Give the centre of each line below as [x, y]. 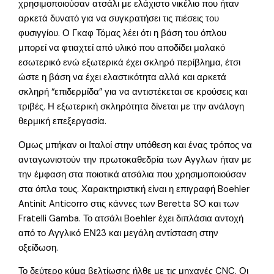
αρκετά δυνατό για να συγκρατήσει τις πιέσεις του [119, 19]
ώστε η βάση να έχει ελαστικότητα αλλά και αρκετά [123, 77]
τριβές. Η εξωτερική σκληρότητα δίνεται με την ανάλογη [131, 107]
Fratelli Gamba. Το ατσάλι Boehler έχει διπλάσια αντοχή [131, 218]
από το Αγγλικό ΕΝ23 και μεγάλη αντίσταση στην [119, 233]
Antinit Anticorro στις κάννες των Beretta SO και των [129, 204]
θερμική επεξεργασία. [63, 121]
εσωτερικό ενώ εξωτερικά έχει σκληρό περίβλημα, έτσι [130, 63]
